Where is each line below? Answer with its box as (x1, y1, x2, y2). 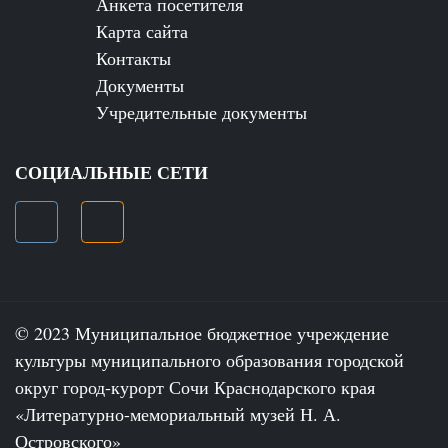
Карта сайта (96, 18, 188, 43)
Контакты (96, 45, 171, 70)
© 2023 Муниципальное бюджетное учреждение (15, 321, 389, 346)
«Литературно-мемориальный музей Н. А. (15, 402, 341, 427)
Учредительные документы (96, 99, 307, 124)
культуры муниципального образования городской (15, 348, 404, 373)
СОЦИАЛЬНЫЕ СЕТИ (15, 158, 208, 185)
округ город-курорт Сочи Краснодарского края (15, 375, 375, 400)
